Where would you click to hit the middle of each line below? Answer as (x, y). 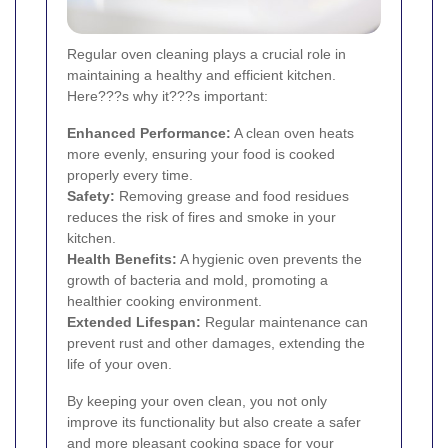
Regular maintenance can (284, 321)
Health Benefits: (122, 258)
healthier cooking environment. (164, 300)
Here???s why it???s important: (167, 95)
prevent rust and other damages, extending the (216, 342)
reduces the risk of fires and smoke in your (201, 216)
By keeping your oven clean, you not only (197, 400)
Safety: (91, 195)
